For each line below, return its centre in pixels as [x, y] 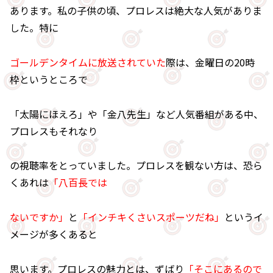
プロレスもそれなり [54, 131]
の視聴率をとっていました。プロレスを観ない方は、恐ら [136, 165]
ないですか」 [39, 217]
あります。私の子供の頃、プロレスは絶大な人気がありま [136, 10]
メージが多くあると [54, 234]
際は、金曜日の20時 [210, 62]
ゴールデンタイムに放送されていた [88, 62]
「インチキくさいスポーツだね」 [151, 217]
